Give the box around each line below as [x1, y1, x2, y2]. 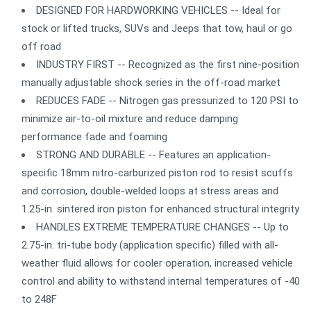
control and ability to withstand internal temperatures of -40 [22, 275, 300, 288]
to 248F [22, 293, 57, 306]
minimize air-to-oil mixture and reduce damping [22, 112, 238, 126]
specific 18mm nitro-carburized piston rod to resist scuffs [22, 167, 293, 180]
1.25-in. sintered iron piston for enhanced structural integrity [22, 203, 299, 216]
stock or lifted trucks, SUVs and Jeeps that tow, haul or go [22, 22, 292, 35]
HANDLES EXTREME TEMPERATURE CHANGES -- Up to [36, 221, 289, 234]
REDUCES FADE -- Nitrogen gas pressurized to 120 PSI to [36, 94, 299, 108]
